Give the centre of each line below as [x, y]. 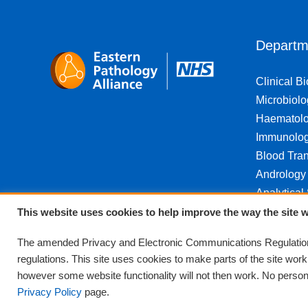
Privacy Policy [49, 292]
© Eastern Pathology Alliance [101, 300]
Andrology [281, 174]
